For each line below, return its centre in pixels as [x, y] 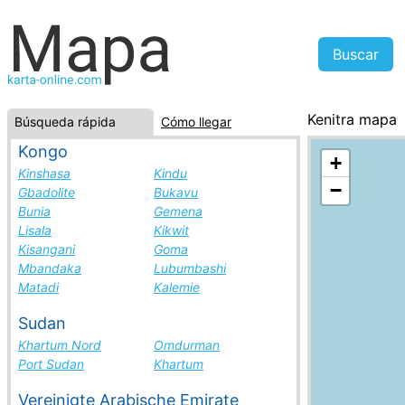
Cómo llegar [196, 122]
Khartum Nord [60, 345]
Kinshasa [44, 173]
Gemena [178, 211]
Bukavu [176, 192]
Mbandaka [50, 268]
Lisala [35, 230]
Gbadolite [47, 192]
